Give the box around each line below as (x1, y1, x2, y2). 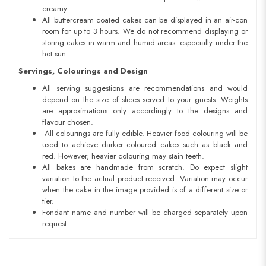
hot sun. (42, 48, 68, 60)
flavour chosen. (42, 116, 93, 128)
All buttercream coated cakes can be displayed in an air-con (42, 14, 248, 26)
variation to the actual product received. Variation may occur (42, 173, 248, 185)
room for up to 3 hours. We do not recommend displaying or (42, 26, 248, 37)
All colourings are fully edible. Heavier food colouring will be (42, 128, 248, 140)
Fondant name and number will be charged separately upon (42, 207, 248, 218)
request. (42, 218, 69, 230)
